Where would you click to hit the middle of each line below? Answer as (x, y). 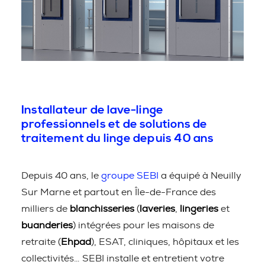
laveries (157, 209)
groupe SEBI (130, 176)
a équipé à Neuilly (200, 176)
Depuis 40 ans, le (61, 176)
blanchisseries (102, 209)
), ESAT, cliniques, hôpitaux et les (165, 242)
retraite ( (41, 242)
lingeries (199, 209)
